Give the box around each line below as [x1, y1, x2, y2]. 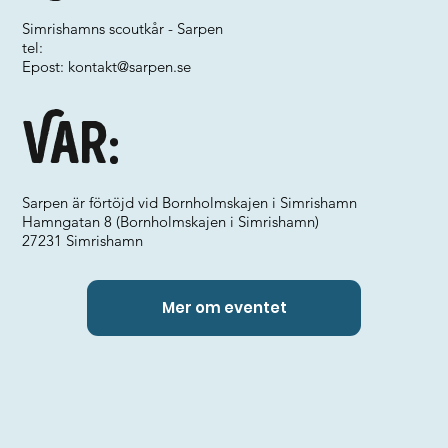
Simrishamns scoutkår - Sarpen [22, 19, 224, 38]
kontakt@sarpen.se [68, 57, 192, 76]
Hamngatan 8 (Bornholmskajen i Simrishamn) [22, 212, 320, 231]
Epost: [22, 57, 69, 76]
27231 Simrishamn [22, 231, 144, 250]
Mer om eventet [161, 297, 287, 319]
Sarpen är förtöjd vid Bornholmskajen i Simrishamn [22, 193, 358, 212]
